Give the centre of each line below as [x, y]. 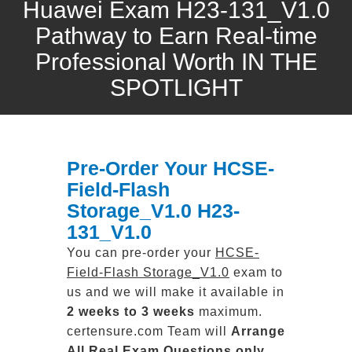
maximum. [229, 312]
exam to [256, 272]
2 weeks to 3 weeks [131, 312]
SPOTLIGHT [176, 88]
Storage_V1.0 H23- [153, 211]
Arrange [258, 331]
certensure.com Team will [149, 331]
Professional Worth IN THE [176, 62]
